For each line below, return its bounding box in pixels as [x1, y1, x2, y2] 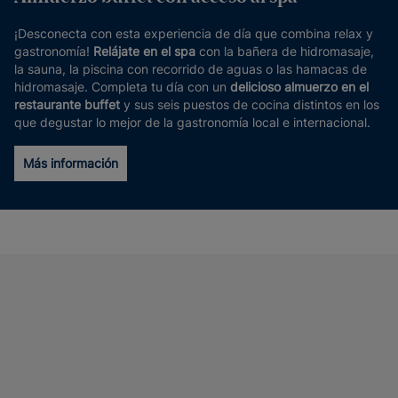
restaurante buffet [14, 97, 120, 112]
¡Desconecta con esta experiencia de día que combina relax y [14, 26, 373, 41]
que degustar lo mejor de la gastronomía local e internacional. [14, 115, 370, 130]
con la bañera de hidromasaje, [195, 44, 374, 59]
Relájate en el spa [93, 44, 195, 59]
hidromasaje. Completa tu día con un [14, 79, 230, 94]
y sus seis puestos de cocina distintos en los [120, 97, 379, 112]
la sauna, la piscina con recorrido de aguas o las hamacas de [14, 61, 367, 76]
